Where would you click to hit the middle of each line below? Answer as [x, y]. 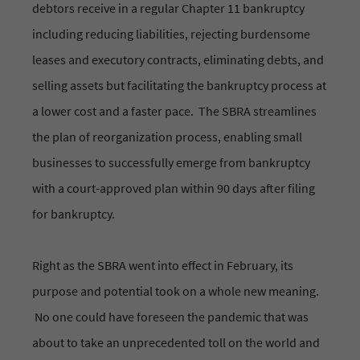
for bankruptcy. [74, 214]
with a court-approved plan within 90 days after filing [174, 188]
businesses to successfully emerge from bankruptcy [171, 163]
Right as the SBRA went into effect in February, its [163, 266]
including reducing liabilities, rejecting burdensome [171, 34]
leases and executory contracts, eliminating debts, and [178, 60]
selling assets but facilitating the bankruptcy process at [179, 86]
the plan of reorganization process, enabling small [167, 137]
